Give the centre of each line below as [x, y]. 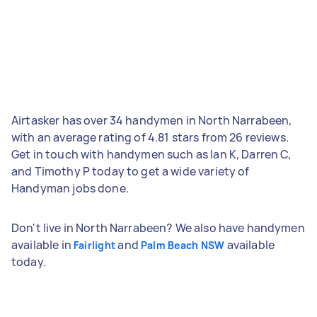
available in [42, 244]
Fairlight [94, 245]
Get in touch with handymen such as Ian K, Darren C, [151, 154]
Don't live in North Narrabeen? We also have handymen [158, 227]
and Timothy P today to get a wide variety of [131, 171]
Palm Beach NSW [183, 245]
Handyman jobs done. [70, 188]
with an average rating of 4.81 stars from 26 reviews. [150, 137]
